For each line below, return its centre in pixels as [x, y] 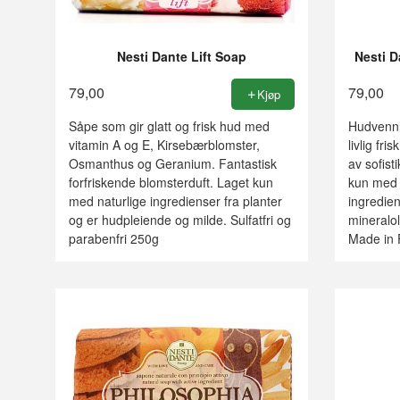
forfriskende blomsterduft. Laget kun [171, 183]
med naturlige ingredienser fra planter [175, 201]
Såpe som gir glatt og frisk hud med [169, 126]
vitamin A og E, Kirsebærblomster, [164, 145]
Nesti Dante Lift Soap [181, 56]
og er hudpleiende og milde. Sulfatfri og [180, 220]
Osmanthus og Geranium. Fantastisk [173, 164]
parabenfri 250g [114, 239]
